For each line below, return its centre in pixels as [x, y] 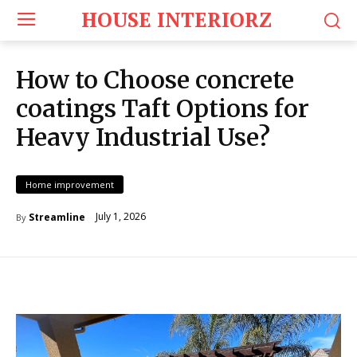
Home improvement [70, 184]
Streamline [57, 217]
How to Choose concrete [155, 79]
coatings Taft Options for [163, 108]
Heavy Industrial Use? [143, 137]
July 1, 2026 [121, 216]
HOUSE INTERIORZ [176, 20]
